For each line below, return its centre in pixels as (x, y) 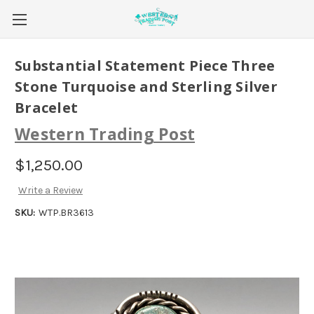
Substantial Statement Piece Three (145, 66)
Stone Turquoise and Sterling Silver (146, 87)
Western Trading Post (105, 134)
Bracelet (46, 108)
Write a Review (50, 191)
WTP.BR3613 (66, 213)
